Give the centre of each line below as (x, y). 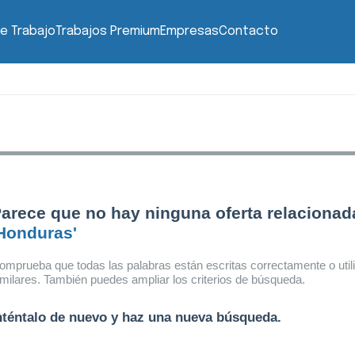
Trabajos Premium (107, 31)
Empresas (189, 31)
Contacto (248, 31)
